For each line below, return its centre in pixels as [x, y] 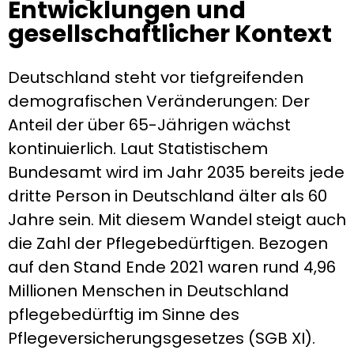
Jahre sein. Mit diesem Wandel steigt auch [177, 220]
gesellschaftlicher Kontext [170, 34]
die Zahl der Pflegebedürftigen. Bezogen [168, 244]
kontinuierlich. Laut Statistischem [138, 149]
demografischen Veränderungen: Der [159, 102]
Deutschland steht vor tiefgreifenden [156, 78]
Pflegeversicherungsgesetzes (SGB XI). [162, 339]
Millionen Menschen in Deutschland [149, 291]
